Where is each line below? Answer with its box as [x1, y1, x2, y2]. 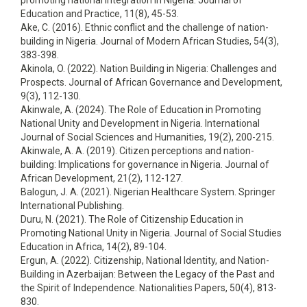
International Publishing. [21, 200, 124, 211]
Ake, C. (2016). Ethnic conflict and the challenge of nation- [21, 22, 269, 33]
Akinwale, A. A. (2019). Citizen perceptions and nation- [21, 145, 254, 156]
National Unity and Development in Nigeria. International [21, 118, 260, 129]
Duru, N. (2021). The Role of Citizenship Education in [21, 214, 243, 225]
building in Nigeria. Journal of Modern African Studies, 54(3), [21, 36, 279, 47]
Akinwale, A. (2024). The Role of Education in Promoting [21, 104, 261, 115]
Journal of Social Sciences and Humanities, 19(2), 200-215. [21, 132, 274, 143]
